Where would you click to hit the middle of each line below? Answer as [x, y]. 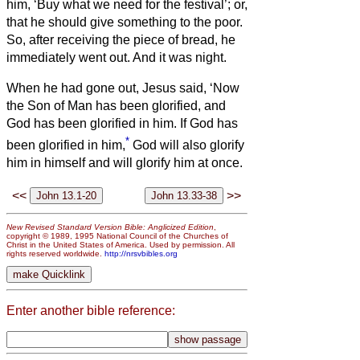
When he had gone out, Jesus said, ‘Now [123, 88]
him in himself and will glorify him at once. [125, 163]
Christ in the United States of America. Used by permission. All [121, 244]
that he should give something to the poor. [125, 22]
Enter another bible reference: [91, 310]
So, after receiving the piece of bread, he [121, 39]
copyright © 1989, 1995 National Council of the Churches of [117, 235]
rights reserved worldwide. [55, 253]
